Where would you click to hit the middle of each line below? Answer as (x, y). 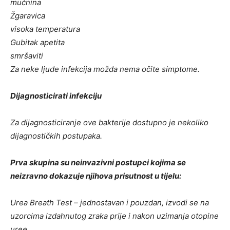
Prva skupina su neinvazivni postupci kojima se (98, 162)
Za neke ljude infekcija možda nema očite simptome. (105, 69)
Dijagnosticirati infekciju (56, 96)
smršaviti (27, 56)
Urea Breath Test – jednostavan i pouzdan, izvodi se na (110, 203)
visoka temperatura (45, 29)
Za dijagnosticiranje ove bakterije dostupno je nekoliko (109, 122)
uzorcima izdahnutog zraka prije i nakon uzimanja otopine (114, 216)
